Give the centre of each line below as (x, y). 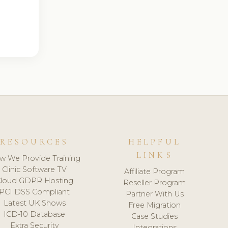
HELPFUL (155, 142)
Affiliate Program (155, 171)
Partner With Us (154, 194)
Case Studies (155, 216)
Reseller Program (155, 182)
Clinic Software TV (35, 169)
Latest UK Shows (34, 203)
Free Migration (155, 205)
